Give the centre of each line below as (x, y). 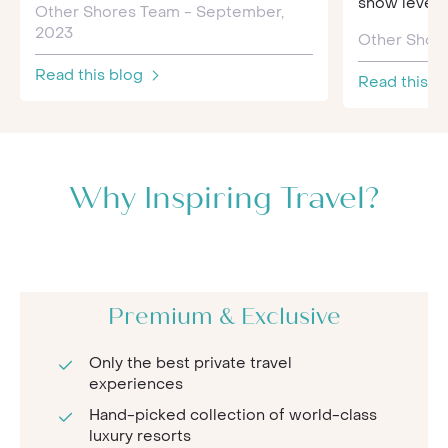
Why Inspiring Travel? (224, 199)
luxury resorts (140, 435)
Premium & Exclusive (224, 318)
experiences (136, 383)
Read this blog (91, 74)
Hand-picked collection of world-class (233, 414)
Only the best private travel (190, 362)
